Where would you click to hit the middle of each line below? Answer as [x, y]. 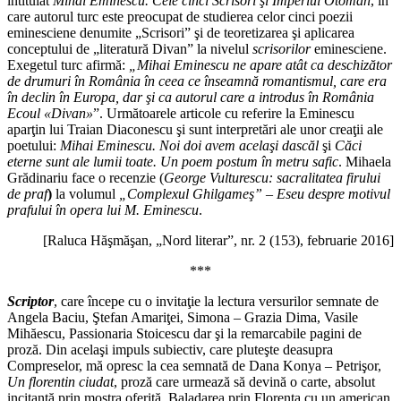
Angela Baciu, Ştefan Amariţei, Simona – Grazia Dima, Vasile [183, 318]
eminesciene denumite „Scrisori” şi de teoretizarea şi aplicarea [181, 33]
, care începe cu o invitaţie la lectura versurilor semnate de [216, 302]
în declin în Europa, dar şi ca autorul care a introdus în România [191, 98]
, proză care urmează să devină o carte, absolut [244, 382]
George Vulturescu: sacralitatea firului [272, 178]
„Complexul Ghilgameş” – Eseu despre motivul [255, 194]
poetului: [34, 146]
